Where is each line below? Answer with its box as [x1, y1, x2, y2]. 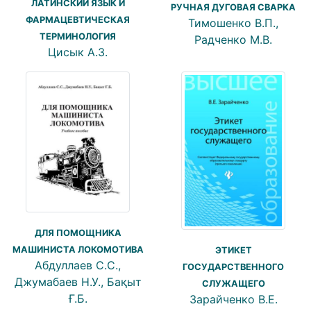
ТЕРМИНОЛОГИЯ [40, 31, 116, 42]
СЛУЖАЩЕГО [201, 278, 265, 289]
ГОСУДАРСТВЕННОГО [183, 261, 284, 272]
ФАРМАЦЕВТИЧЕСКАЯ [26, 15, 130, 26]
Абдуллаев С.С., [35, 258, 121, 272]
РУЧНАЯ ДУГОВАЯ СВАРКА [171, 1, 296, 12]
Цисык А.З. [48, 45, 108, 60]
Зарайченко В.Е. [189, 292, 278, 306]
